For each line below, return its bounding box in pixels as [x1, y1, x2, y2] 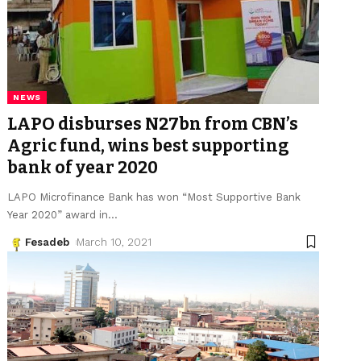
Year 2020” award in [7, 208, 109, 221]
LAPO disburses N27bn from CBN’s [7, 113, 299, 135]
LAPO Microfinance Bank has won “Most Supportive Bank [7, 190, 301, 203]
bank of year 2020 [7, 156, 159, 178]
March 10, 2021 [77, 235, 152, 248]
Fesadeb [25, 235, 70, 248]
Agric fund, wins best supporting [7, 135, 290, 156]
